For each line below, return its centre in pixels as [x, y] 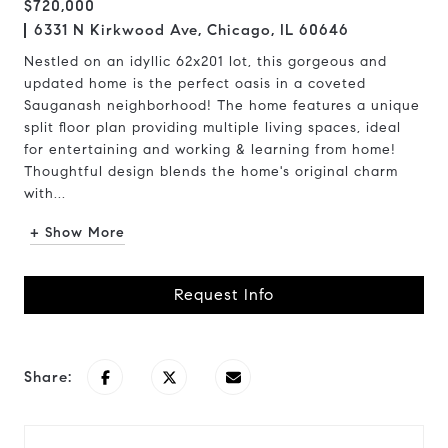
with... [45, 193]
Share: [48, 377]
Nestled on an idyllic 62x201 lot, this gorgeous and [205, 61]
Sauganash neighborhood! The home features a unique [222, 105]
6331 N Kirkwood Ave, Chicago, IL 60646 [191, 30]
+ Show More [77, 232]
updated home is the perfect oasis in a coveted [195, 83]
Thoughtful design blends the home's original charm [211, 171]
